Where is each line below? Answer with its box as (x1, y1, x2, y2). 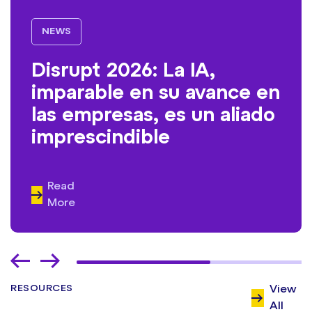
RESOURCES (10, 284, 73, 294)
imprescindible (31, 129, 170, 148)
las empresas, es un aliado (31, 107, 275, 126)
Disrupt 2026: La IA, (31, 62, 215, 81)
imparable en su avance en (31, 84, 280, 104)
